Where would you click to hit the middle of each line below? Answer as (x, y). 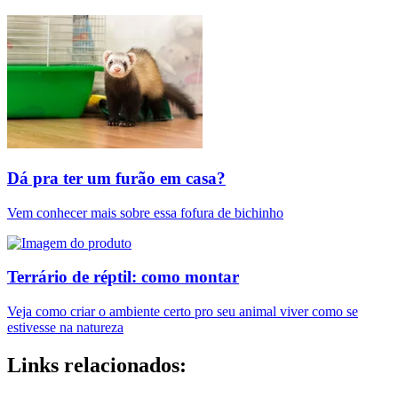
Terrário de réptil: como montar (123, 277)
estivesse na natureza (65, 328)
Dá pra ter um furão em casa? (116, 178)
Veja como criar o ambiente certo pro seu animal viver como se (183, 312)
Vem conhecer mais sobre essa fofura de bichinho (145, 212)
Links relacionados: (97, 365)
